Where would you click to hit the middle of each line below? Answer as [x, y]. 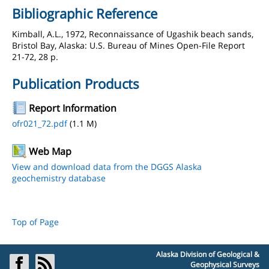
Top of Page [35, 222]
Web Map [50, 151]
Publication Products [76, 83]
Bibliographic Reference [85, 13]
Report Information [73, 108]
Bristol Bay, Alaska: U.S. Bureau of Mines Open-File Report [128, 45]
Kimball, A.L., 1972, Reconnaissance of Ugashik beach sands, [133, 34]
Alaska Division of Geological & [208, 254]
